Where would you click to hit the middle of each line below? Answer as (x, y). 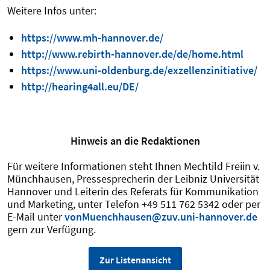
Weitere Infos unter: (52, 11)
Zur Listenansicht (135, 260)
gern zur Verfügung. (52, 229)
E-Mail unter (36, 217)
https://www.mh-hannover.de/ (92, 38)
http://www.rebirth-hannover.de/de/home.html (132, 54)
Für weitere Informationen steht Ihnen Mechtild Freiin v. (133, 166)
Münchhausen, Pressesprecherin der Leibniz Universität (133, 179)
